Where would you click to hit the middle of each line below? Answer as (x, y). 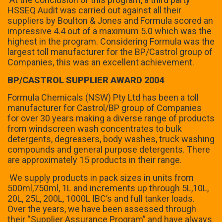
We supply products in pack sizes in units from (101, 177)
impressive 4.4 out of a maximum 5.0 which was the (110, 31)
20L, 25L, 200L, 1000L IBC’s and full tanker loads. (101, 198)
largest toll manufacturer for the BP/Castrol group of (110, 52)
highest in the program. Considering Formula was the (111, 42)
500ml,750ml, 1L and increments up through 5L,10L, (108, 188)
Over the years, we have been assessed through (102, 209)
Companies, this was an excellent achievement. (101, 62)
